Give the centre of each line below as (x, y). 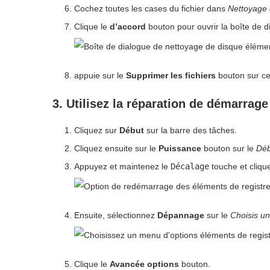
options (163, 264)
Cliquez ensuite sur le (116, 148)
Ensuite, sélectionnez (116, 215)
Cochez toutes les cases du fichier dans (151, 8)
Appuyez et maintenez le (122, 166)
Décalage (190, 166)
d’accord (128, 26)
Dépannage (181, 215)
